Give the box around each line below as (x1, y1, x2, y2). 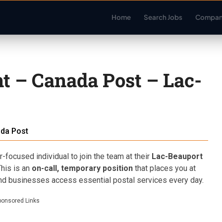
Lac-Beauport (152, 152, 203, 161)
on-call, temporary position (32, 164, 133, 173)
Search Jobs (143, 13, 182, 21)
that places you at (133, 164, 196, 173)
